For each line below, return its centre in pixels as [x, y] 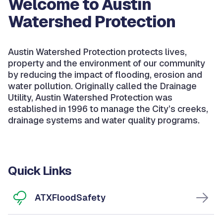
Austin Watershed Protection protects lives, [97, 52]
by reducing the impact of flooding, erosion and [105, 74]
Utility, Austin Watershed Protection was [90, 97]
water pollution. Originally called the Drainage [102, 86]
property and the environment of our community [107, 63]
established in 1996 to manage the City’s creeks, [108, 109]
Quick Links [40, 170]
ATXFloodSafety [70, 197]
